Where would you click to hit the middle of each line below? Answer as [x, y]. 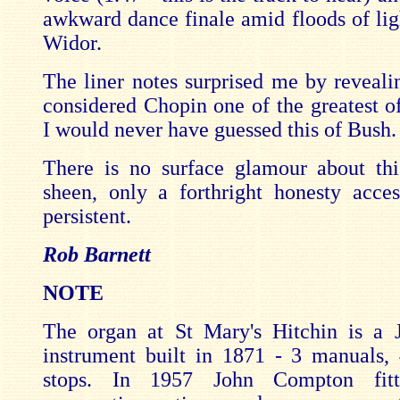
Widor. [72, 43]
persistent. [87, 216]
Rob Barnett [97, 254]
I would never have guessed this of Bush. [220, 129]
